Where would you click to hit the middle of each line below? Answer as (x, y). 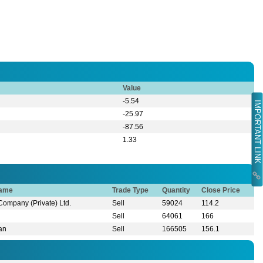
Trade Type (131, 190)
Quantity (176, 190)
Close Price (221, 190)
